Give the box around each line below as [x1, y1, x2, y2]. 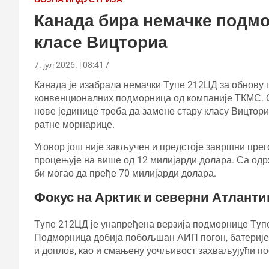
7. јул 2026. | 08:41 [34, 59, 104, 70]
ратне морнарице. [34, 118, 115, 130]
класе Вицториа [34, 32, 168, 52]
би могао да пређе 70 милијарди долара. [34, 167, 216, 179]
